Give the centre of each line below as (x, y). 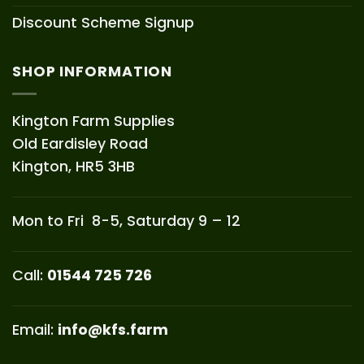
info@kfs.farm (113, 330)
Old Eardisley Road (80, 143)
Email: (35, 330)
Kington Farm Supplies (93, 120)
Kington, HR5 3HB (74, 166)
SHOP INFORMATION (93, 71)
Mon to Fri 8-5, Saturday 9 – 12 (126, 220)
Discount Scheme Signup (103, 22)
